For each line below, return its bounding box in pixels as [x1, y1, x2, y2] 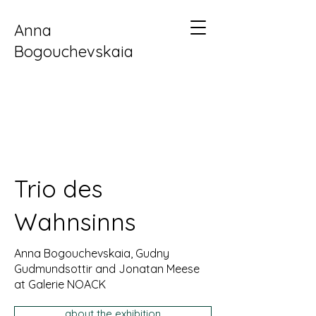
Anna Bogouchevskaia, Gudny [14, 246, 169, 260]
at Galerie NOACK [14, 277, 106, 291]
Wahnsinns [14, 207, 136, 237]
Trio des [14, 174, 103, 204]
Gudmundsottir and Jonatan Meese [14, 262, 200, 276]
